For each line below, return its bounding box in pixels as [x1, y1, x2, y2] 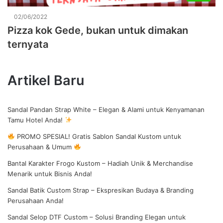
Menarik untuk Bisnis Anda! [7, 169, 92, 178]
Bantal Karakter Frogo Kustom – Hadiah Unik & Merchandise [7, 159, 193, 167]
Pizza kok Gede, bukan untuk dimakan [7, 24, 188, 36]
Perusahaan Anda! [7, 196, 64, 205]
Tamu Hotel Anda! [7, 115, 65, 124]
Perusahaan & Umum [7, 142, 74, 151]
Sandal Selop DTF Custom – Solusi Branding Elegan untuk [7, 213, 186, 221]
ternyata [7, 38, 48, 50]
